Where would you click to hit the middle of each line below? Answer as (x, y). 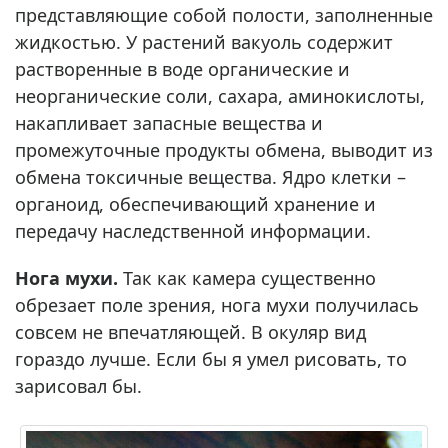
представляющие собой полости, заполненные (224, 14)
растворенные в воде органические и (182, 68)
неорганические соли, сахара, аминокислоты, (220, 95)
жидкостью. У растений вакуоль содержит (204, 41)
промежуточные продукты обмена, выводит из (224, 149)
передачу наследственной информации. (193, 230)
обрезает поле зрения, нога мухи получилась (217, 304)
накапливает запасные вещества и (169, 122)
